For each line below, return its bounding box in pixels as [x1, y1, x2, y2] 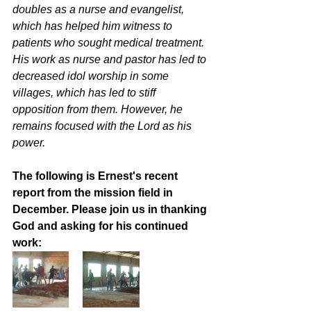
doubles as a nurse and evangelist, [12, 3, 187, 15]
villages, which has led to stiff [12, 87, 158, 99]
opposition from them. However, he [12, 103, 185, 115]
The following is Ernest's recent [12, 170, 180, 182]
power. [12, 137, 48, 149]
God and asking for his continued [12, 220, 191, 232]
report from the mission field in [12, 187, 176, 199]
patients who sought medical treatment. [12, 37, 207, 49]
